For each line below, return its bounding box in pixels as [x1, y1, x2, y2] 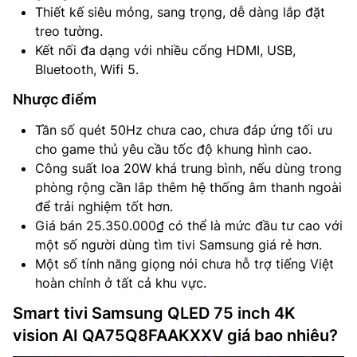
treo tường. [35, 22, 103, 39]
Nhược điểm [13, 90, 96, 108]
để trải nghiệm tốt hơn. [35, 198, 173, 214]
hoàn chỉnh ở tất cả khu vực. [35, 274, 206, 291]
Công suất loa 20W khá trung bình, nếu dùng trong [35, 159, 342, 176]
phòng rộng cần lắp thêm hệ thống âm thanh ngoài [35, 178, 342, 195]
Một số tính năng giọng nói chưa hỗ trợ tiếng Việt [35, 255, 334, 272]
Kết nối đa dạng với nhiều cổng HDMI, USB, [35, 41, 296, 58]
